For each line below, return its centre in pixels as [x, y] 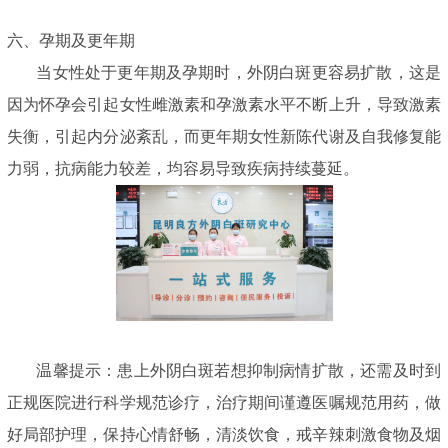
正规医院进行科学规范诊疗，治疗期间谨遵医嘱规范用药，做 [224, 403]
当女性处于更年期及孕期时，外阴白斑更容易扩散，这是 [224, 72]
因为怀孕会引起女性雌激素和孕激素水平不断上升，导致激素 [224, 104]
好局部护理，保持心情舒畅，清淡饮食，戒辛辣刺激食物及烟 [224, 435]
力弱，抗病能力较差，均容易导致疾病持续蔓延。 [183, 168]
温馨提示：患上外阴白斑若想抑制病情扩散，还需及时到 [224, 371]
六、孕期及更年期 [71, 40]
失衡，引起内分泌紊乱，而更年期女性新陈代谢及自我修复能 [224, 136]
